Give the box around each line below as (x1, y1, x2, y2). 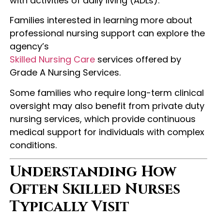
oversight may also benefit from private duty (10, 99, 204, 112)
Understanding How (10, 162, 176, 182)
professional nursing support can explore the (10, 27, 205, 40)
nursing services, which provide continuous (10, 112, 196, 125)
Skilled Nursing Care (10, 53, 95, 66)
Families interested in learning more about (10, 14, 192, 27)
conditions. (10, 139, 57, 151)
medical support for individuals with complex (10, 125, 204, 138)
